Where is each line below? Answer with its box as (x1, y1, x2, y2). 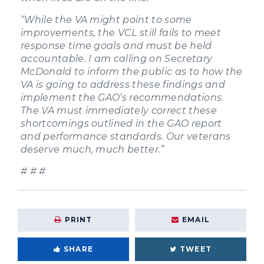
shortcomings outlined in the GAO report (21, 117, 222, 129)
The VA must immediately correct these (21, 104, 217, 116)
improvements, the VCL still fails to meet (21, 27, 222, 38)
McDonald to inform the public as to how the (21, 65, 243, 77)
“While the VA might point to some (21, 14, 192, 25)
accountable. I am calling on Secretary (21, 52, 213, 64)
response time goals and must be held (21, 39, 212, 51)
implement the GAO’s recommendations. (21, 91, 224, 103)
